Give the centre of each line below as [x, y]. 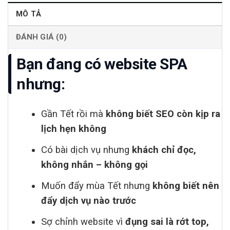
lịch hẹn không [74, 129]
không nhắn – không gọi [95, 165]
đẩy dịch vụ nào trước [89, 200]
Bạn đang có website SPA [102, 64]
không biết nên [186, 186]
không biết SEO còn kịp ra [163, 114]
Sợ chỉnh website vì [83, 222]
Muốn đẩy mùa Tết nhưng [97, 186]
